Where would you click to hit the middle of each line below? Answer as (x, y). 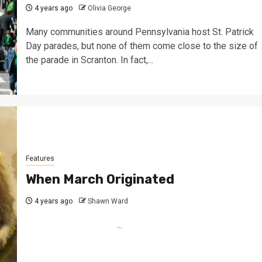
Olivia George (109, 8)
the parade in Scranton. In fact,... (89, 60)
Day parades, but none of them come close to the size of (142, 46)
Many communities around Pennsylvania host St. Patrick (139, 32)
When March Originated (100, 179)
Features (40, 158)
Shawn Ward (108, 201)
